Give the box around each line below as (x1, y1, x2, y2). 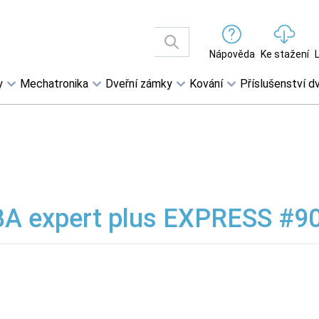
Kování (189, 77, 223, 90)
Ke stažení (260, 48, 309, 60)
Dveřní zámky (105, 77, 172, 90)
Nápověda (209, 48, 255, 60)
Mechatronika (20, 77, 88, 90)
